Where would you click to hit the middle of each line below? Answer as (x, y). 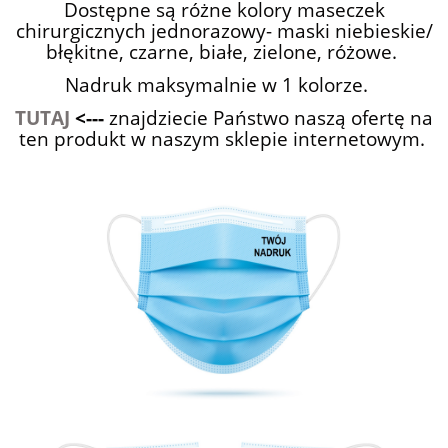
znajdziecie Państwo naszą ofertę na (271, 117)
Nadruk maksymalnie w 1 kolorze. (224, 84)
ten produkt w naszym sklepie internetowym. (224, 138)
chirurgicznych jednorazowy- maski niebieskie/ (224, 30)
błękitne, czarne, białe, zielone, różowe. (224, 51)
